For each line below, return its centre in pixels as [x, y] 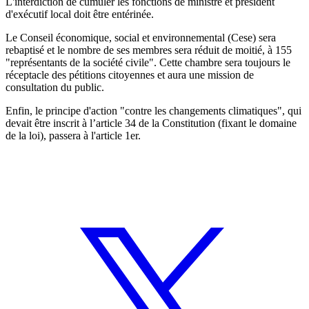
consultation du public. [55, 87]
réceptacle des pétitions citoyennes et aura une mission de [130, 74]
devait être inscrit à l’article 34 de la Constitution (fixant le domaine [151, 123]
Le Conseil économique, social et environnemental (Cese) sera [141, 37]
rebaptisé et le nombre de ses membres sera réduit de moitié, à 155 [149, 50]
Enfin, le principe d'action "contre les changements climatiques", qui [153, 110]
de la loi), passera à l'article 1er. [73, 135]
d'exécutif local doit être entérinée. [80, 14]
